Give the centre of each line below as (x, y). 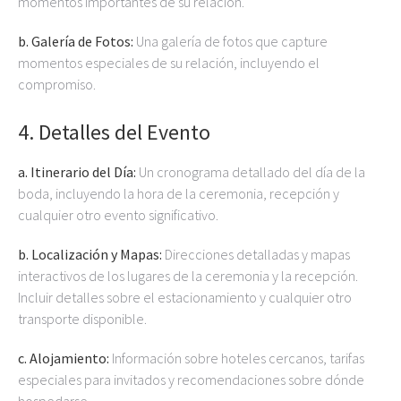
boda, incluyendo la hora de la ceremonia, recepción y (179, 193)
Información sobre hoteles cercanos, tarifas (237, 358)
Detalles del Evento (124, 132)
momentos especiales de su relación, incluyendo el (169, 63)
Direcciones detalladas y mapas (256, 254)
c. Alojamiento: (64, 358)
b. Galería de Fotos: (76, 41)
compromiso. (57, 84)
